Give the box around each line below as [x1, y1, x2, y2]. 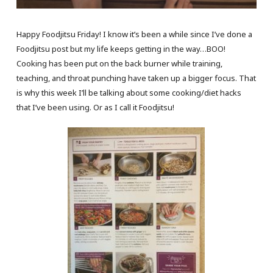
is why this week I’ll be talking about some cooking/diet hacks [16, 87, 241, 98]
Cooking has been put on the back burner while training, [16, 57, 222, 69]
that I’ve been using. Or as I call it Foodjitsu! [16, 101, 174, 113]
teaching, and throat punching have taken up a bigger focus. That [16, 72, 256, 83]
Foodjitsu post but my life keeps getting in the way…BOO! [16, 43, 225, 54]
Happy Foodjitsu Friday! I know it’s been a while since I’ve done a [16, 28, 252, 40]
